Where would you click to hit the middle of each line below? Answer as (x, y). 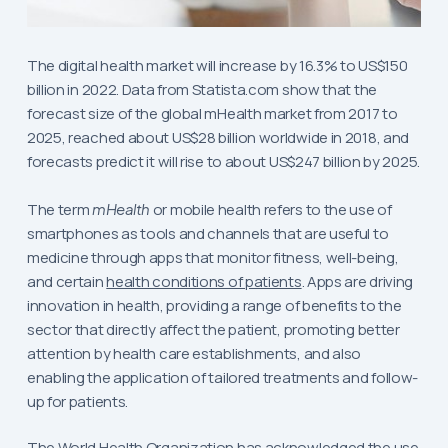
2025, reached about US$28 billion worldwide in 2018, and (218, 138)
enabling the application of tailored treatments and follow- (222, 377)
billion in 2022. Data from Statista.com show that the (201, 90)
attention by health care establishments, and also (194, 353)
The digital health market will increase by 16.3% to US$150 (217, 66)
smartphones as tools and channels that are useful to (207, 233)
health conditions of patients (204, 281)
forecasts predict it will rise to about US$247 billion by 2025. (223, 162)
